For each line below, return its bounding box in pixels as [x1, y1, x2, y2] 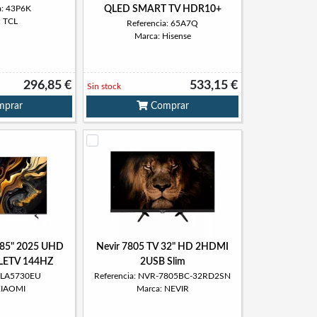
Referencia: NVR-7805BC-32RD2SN [94, 272, 231, 280]
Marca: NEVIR [136, 284, 189, 293]
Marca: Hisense [134, 32, 191, 40]
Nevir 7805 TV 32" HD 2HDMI [96, 242, 229, 252]
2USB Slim [139, 257, 185, 267]
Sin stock [87, 82, 121, 91]
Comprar [147, 101, 189, 111]
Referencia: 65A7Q [127, 19, 198, 28]
